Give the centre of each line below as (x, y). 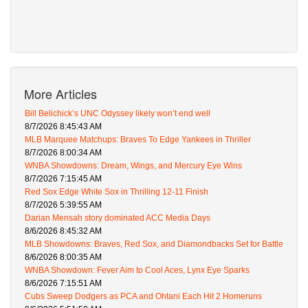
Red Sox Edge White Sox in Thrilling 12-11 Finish (117, 192)
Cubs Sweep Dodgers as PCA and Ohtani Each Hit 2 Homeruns (143, 297)
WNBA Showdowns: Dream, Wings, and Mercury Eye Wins (133, 166)
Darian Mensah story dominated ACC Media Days (118, 218)
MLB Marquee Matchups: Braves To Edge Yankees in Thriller (138, 140)
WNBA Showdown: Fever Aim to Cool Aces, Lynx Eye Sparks (137, 271)
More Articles (60, 94)
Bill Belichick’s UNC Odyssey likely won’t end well (118, 114)
